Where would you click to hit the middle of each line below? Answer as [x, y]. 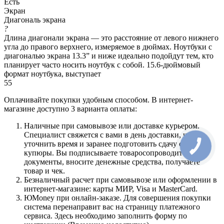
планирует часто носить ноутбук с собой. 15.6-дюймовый [102, 64]
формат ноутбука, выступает [52, 73]
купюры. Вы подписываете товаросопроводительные [115, 152]
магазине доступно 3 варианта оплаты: [70, 108]
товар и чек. [44, 170]
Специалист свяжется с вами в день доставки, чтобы [114, 134]
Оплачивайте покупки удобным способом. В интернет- [98, 99]
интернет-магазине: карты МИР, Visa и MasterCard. [112, 188]
